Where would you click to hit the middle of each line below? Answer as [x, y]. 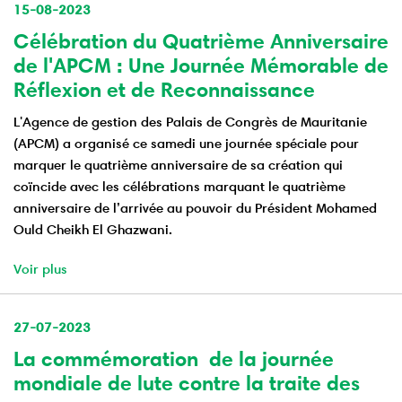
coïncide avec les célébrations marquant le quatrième [179, 186]
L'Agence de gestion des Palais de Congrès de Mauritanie [190, 121]
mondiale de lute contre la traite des [187, 383]
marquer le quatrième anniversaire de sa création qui [178, 164]
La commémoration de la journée [174, 358]
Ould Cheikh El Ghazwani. [93, 229]
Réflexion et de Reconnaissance [164, 89]
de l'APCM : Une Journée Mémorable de [201, 65]
